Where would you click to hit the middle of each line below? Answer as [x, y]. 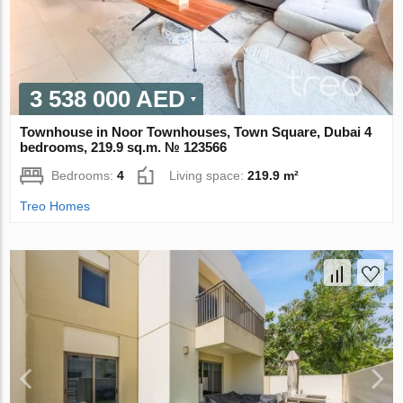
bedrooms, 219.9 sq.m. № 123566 [124, 148]
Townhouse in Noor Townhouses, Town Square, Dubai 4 [196, 132]
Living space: [209, 176]
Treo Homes [55, 206]
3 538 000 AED [108, 99]
